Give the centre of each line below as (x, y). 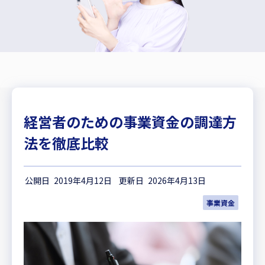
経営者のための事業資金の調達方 (130, 122)
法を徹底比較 (66, 143)
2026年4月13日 (177, 180)
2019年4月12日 (83, 180)
